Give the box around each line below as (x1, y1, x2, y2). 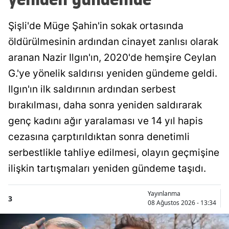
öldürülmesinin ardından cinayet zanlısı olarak (8, 36, 218, 48)
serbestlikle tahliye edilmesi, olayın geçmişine (8, 147, 219, 159)
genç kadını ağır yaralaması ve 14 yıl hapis (8, 115, 203, 127)
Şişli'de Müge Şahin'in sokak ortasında (8, 20, 184, 32)
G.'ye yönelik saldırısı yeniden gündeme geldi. (8, 67, 217, 80)
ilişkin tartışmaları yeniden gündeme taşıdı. (8, 163, 206, 175)
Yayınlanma (148, 189, 180, 198)
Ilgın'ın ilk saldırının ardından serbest (8, 83, 176, 96)
